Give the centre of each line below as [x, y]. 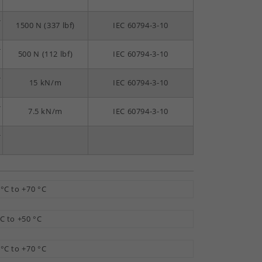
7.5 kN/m [45, 111]
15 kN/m [45, 83]
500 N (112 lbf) [45, 54]
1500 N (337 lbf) [45, 25]
